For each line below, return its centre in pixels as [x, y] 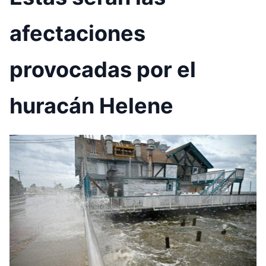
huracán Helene [91, 106]
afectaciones [77, 34]
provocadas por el [103, 70]
